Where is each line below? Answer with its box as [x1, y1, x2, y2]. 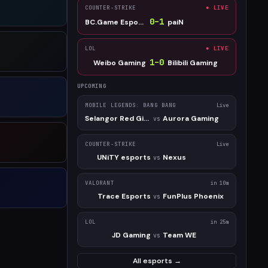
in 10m [211, 179, 229, 187]
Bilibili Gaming [167, 57, 218, 68]
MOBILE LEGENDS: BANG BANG [85, 102, 176, 109]
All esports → [132, 256, 181, 266]
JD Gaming [112, 230, 151, 240]
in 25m [211, 218, 229, 226]
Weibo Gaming [93, 57, 146, 68]
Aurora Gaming [163, 114, 219, 123]
